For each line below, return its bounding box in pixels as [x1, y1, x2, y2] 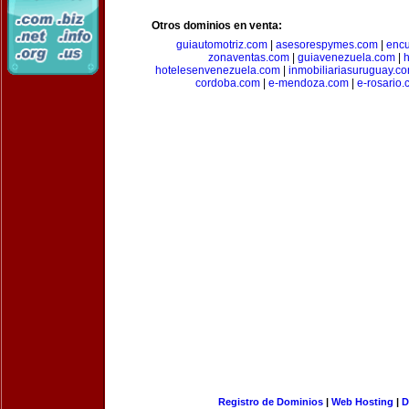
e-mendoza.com [267, 77, 349, 89]
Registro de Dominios [217, 396, 323, 407]
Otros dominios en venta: [152, 19, 282, 32]
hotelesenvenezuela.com [155, 64, 280, 77]
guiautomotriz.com [176, 38, 267, 51]
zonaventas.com [207, 51, 289, 64]
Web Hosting [330, 396, 393, 407]
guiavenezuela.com [297, 51, 395, 64]
